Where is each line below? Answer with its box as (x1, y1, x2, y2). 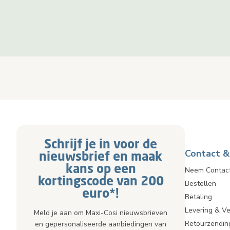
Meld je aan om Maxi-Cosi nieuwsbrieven (34, 208, 167, 218)
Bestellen (185, 179, 216, 188)
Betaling (185, 192, 212, 202)
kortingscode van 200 (37, 173, 164, 188)
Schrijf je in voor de (44, 136, 157, 151)
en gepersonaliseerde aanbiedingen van (35, 219, 166, 229)
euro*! (82, 185, 119, 200)
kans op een (65, 161, 136, 176)
